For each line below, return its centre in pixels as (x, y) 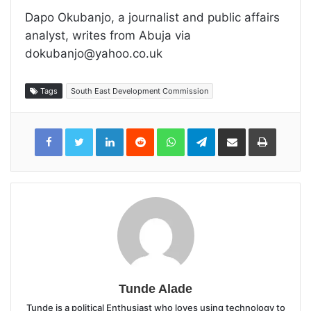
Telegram (234, 132)
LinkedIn (141, 132)
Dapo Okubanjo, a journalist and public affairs (152, 18)
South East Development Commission (140, 91)
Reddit (167, 132)
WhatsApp (207, 132)
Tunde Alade (155, 289)
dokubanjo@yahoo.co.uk (94, 54)
